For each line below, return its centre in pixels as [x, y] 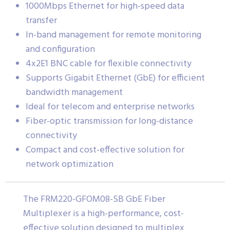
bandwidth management [74, 93]
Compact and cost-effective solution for [105, 150]
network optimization [70, 165]
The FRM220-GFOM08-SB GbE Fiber [94, 200]
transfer [41, 21]
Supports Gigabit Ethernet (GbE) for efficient [115, 79]
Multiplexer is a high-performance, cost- [103, 214]
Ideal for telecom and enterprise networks [110, 107]
